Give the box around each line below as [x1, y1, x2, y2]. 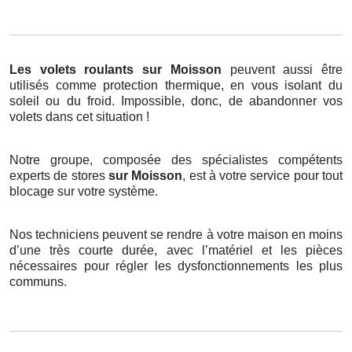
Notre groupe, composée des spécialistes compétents [9, 153, 343, 167]
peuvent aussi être [229, 63, 343, 77]
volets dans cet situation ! [9, 110, 149, 124]
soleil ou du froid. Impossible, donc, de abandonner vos [9, 94, 343, 108]
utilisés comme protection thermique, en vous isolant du [9, 79, 343, 93]
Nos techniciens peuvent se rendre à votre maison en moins [9, 228, 343, 242]
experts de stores [9, 169, 108, 183]
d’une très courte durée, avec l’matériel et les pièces [9, 244, 343, 258]
